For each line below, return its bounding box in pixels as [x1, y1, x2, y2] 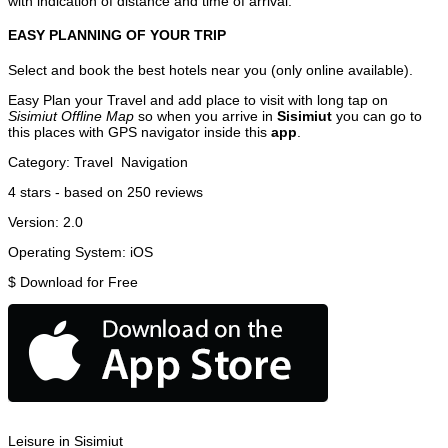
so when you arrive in [134, 107, 277, 124]
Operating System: [8, 243, 130, 260]
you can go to [332, 107, 422, 124]
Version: [8, 213, 63, 230]
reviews [151, 183, 203, 200]
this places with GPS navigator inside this [8, 123, 271, 140]
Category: [8, 153, 74, 170]
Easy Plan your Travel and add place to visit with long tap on [8, 91, 388, 108]
